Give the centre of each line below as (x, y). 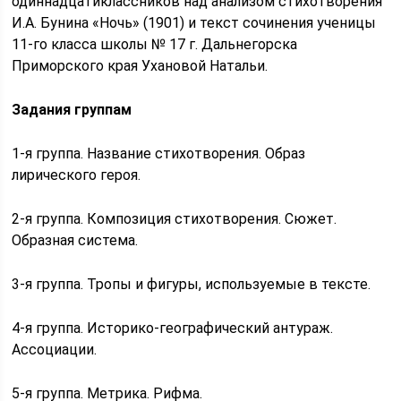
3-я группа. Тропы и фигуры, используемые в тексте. (192, 284)
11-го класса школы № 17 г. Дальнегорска (155, 44)
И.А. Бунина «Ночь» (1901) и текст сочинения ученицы (194, 23)
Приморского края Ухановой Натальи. (140, 66)
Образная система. (75, 240)
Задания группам (72, 110)
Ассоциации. (55, 350)
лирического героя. (77, 175)
